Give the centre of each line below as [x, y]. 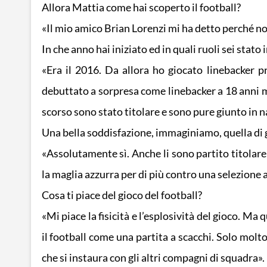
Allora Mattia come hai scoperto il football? [141, 8]
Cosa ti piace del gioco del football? [122, 195]
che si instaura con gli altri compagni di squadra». [153, 258]
